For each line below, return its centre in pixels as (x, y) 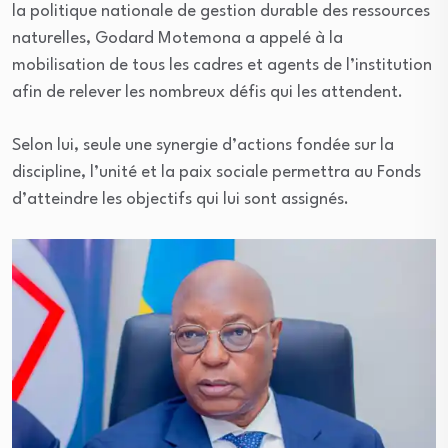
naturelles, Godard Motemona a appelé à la (177, 38)
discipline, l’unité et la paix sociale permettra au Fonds (216, 172)
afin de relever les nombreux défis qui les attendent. (207, 92)
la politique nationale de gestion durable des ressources (221, 11)
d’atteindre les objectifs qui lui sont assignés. (180, 199)
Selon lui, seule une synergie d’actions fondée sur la (203, 145)
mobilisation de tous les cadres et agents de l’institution (222, 65)
